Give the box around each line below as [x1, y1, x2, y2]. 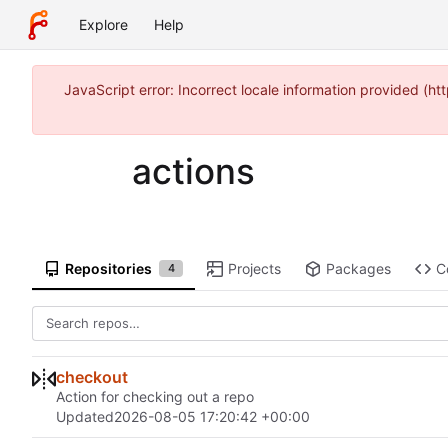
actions [132, 150, 255, 192]
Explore [79, 16, 128, 33]
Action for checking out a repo [56, 388, 254, 406]
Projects [228, 260, 282, 277]
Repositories [64, 260, 152, 277]
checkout [56, 367, 128, 388]
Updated [56, 408, 114, 426]
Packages [325, 260, 391, 277]
